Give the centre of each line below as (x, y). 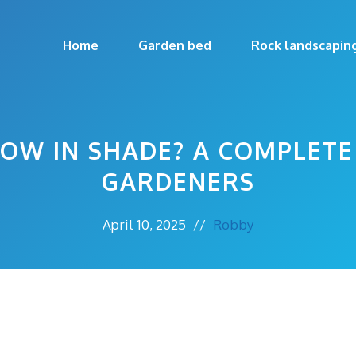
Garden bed (175, 45)
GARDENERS (178, 181)
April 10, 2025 (144, 224)
